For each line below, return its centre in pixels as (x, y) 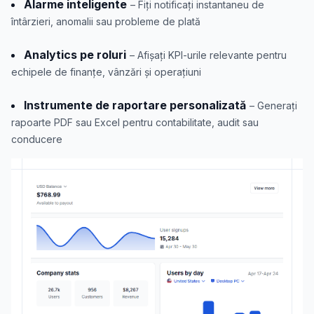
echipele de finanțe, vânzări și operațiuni (106, 71)
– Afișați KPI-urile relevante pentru (208, 55)
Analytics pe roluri (75, 54)
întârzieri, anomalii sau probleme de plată (106, 21)
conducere (37, 139)
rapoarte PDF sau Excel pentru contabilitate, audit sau (135, 122)
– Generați (273, 105)
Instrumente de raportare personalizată (135, 105)
